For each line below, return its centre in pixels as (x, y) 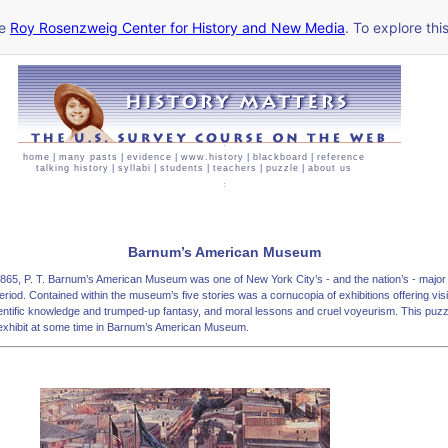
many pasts (88, 157)
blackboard (280, 157)
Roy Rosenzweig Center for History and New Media (177, 27)
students (182, 168)
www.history (212, 157)
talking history (72, 168)
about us (330, 168)
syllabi (134, 168)
